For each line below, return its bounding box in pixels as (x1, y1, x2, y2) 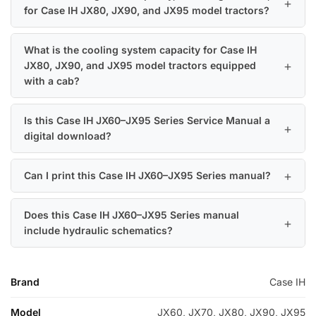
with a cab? (24, 74, 80, 87)
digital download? (24, 129, 111, 142)
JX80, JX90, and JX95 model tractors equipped (24, 59, 256, 71)
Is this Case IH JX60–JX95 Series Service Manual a (24, 114, 270, 126)
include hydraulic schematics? (24, 224, 173, 236)
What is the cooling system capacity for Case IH (24, 43, 257, 56)
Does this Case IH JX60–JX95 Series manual (24, 208, 239, 221)
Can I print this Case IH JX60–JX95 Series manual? (24, 169, 271, 181)
